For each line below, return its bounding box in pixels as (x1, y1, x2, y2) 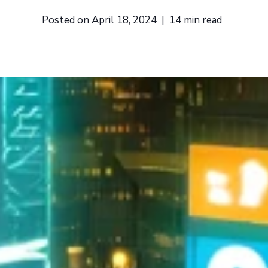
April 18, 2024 (91, 13, 157, 27)
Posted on (41, 13, 92, 27)
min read (181, 13, 227, 27)
